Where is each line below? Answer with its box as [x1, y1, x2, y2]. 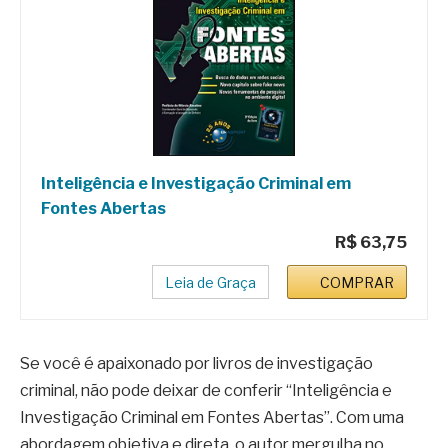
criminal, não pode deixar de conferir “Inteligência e [20, 380, 392, 400]
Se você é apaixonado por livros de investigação [20, 353, 373, 373]
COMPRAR [320, 273, 394, 291]
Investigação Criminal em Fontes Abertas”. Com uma [20, 407, 404, 427]
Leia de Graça [165, 273, 256, 291]
